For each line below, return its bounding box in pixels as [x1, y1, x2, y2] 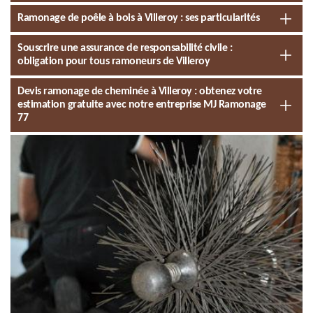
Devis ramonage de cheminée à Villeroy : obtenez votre [17, 86, 262, 97]
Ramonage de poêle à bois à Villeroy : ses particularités [17, 13, 259, 24]
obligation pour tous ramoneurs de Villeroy [17, 56, 210, 67]
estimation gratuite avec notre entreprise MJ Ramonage [17, 99, 266, 110]
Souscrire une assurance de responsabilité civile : [17, 43, 232, 54]
